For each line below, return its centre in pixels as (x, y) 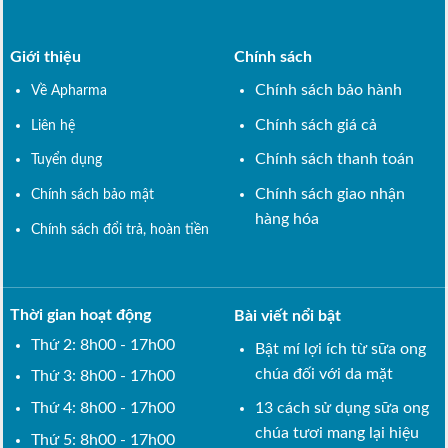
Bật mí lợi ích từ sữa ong (340, 348)
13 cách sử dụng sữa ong (341, 408)
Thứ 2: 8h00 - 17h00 (102, 344)
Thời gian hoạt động (82, 314)
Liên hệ (52, 125)
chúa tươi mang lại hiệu (336, 433)
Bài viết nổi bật (289, 315)
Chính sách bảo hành (328, 90)
